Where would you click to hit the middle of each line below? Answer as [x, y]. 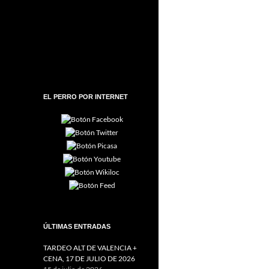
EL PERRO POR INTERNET [86, 96]
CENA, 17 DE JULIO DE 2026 [89, 258]
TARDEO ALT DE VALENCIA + [90, 247]
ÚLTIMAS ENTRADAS [77, 226]
